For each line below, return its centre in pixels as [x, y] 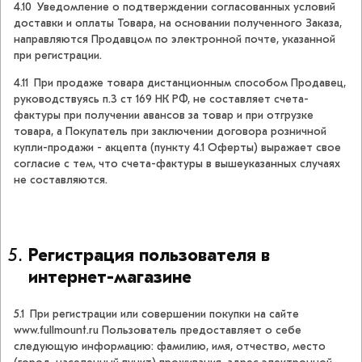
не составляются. [61, 180]
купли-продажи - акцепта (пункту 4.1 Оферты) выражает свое [177, 148]
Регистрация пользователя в [149, 256]
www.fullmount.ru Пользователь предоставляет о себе [158, 330]
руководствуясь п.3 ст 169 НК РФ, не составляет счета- [161, 99]
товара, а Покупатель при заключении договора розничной [170, 132]
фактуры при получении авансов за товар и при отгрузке [164, 116]
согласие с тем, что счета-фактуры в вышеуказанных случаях [177, 164]
